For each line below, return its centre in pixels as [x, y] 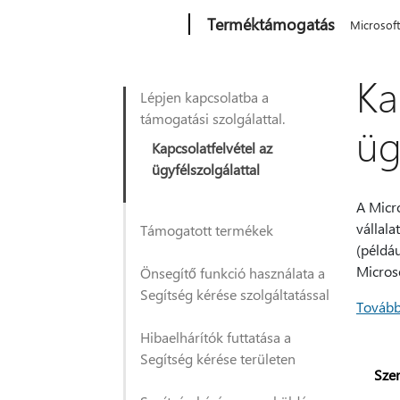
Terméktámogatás [271, 24]
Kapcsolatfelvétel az [212, 148]
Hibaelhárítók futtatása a [216, 337]
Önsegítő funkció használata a [233, 273]
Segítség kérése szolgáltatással [235, 294]
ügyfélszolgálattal [206, 169]
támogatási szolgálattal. [212, 118]
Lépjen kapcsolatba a [204, 97]
